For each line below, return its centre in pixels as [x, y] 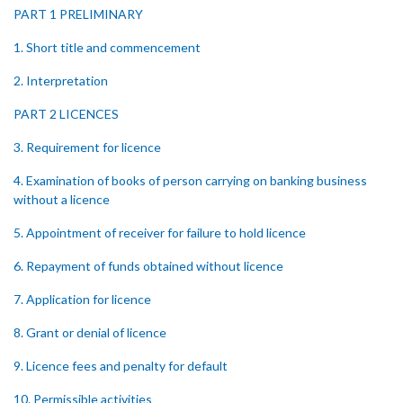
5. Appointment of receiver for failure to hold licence [160, 233]
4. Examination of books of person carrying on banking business [190, 180]
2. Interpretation [61, 81]
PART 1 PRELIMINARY [78, 14]
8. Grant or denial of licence [90, 332]
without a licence [62, 199]
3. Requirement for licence [87, 147]
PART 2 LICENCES [66, 114]
